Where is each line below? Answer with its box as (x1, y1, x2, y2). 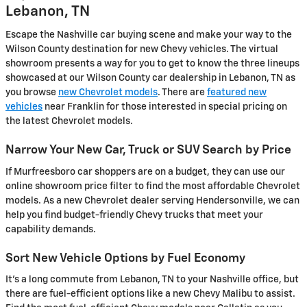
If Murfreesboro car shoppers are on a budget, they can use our (5, 167, 285, 177)
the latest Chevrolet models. (5, 116, 133, 127)
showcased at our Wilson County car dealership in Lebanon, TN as (5, 73, 295, 84)
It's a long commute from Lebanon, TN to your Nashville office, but (5, 275, 299, 285)
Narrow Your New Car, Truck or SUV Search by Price (5, 144, 291, 157)
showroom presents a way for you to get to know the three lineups (5, 59, 299, 69)
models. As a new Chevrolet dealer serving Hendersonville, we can (5, 195, 299, 206)
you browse (5, 88, 58, 98)
